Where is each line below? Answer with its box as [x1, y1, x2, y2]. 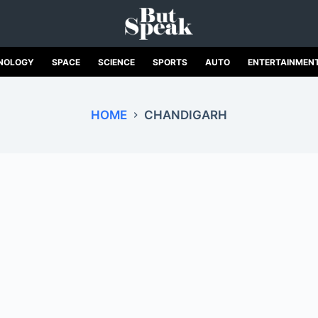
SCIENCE [97, 56, 135, 67]
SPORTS [152, 56, 187, 67]
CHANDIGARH [144, 108, 227, 122]
